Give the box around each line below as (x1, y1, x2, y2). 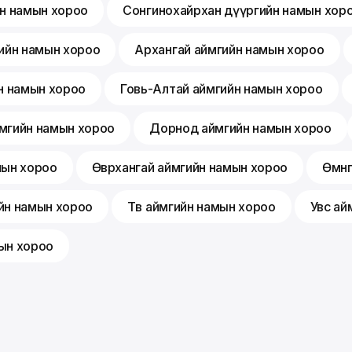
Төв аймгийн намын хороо (127, 199, 276, 215)
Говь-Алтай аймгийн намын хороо (120, 81, 323, 97)
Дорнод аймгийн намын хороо (149, 120, 332, 137)
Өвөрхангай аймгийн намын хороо (91, 159, 288, 176)
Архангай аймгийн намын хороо (134, 42, 324, 58)
